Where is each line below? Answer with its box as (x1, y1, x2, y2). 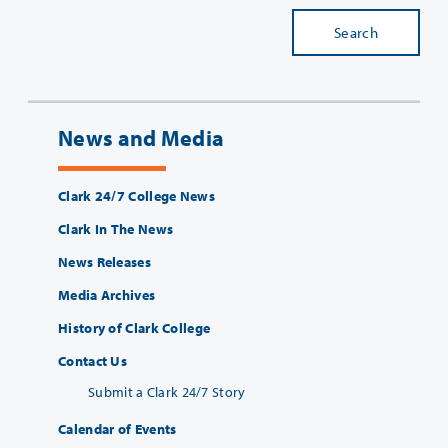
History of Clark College (58, 319, 211, 338)
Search (334, 23, 378, 43)
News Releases (58, 253, 151, 272)
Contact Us (58, 352, 127, 371)
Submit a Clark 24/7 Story (88, 383, 246, 402)
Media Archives (58, 286, 156, 305)
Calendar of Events (58, 420, 177, 439)
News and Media (58, 124, 225, 153)
